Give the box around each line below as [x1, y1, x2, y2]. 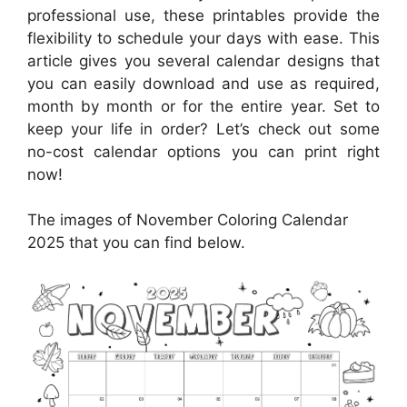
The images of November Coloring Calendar [27, 211, 348, 229]
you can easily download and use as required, [27, 74, 380, 93]
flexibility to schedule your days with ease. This [27, 28, 380, 47]
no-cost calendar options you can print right [27, 142, 380, 161]
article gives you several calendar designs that [27, 51, 380, 70]
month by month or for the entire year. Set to [27, 96, 380, 115]
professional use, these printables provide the [27, 5, 380, 25]
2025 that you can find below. [27, 233, 245, 252]
